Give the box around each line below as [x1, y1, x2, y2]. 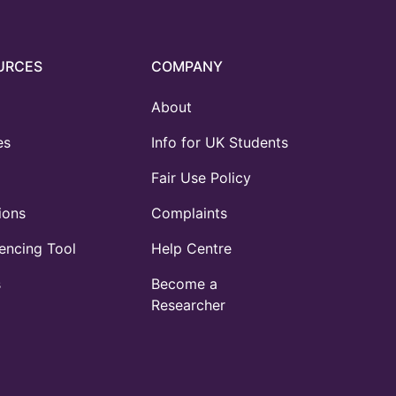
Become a [151, 275, 217, 293]
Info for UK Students [151, 133, 288, 151]
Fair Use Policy [151, 169, 251, 187]
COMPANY [151, 57, 223, 75]
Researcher [151, 296, 225, 314]
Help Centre [151, 240, 232, 257]
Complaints [151, 204, 227, 222]
